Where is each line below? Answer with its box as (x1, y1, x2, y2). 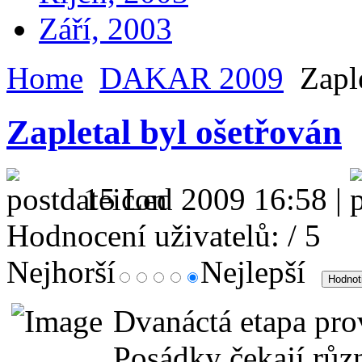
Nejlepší (200, 255, 314, 290)
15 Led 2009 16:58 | (83, 182, 350, 217)
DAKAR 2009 (99, 61, 284, 96)
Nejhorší (6, 255, 116, 290)
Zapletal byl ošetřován (6, 113, 342, 152)
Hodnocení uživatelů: (6, 218, 280, 254)
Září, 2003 (39, 11, 172, 47)
